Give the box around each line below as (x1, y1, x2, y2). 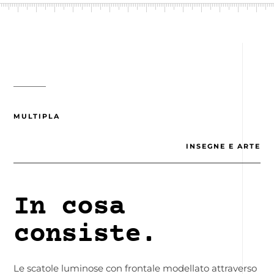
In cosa (13, 191, 125, 223)
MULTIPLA (13, 111, 61, 120)
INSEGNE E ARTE (185, 141, 261, 150)
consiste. (13, 219, 157, 250)
